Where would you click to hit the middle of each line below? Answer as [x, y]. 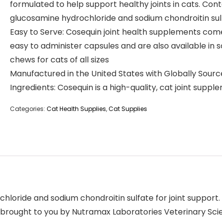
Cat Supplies [128, 109]
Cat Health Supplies [76, 109]
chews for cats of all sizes [59, 60]
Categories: [28, 109]
